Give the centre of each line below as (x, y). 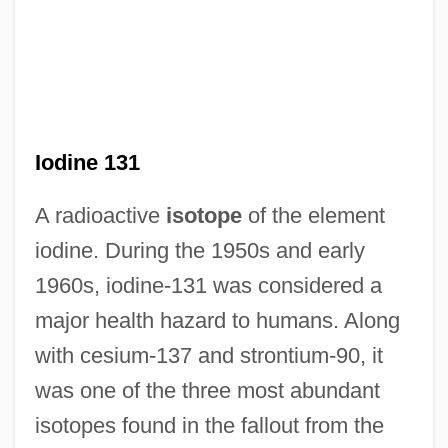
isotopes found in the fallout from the (209, 425)
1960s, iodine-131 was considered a (208, 285)
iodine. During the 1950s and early (199, 250)
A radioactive (100, 215)
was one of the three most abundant (207, 390)
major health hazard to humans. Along (217, 320)
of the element (313, 215)
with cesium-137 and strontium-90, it (208, 355)
